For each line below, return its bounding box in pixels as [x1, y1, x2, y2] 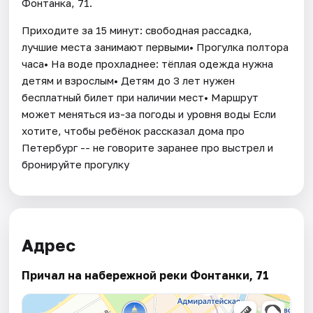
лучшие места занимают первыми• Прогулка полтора [22, 40, 289, 53]
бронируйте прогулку [22, 157, 130, 170]
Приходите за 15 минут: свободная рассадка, [22, 23, 253, 36]
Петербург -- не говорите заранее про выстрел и [22, 140, 274, 154]
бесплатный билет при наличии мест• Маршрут [22, 90, 259, 103]
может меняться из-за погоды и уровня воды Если [22, 107, 277, 120]
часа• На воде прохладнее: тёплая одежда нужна [22, 57, 274, 70]
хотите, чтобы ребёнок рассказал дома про [22, 124, 245, 137]
